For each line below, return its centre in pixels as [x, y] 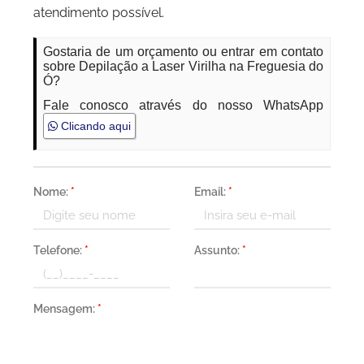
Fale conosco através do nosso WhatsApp [183, 105]
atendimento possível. [99, 13]
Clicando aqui [95, 126]
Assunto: [218, 250]
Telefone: [59, 250]
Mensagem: [66, 309]
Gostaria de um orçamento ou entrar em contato [183, 52]
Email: [211, 192]
